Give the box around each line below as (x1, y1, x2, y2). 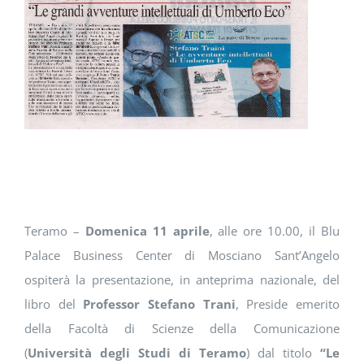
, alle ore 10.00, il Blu (209, 223, 340, 240)
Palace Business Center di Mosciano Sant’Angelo (24, 247, 340, 264)
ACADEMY (17, 103, 71, 119)
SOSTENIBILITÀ (17, 50, 97, 66)
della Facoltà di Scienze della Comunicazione (24, 320, 340, 337)
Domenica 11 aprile (84, 223, 210, 240)
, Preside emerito (235, 296, 340, 313)
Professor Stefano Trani (83, 296, 236, 313)
